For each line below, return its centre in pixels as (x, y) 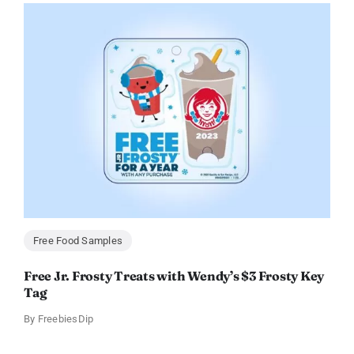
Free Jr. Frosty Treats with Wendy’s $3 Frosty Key (174, 276)
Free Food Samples (78, 241)
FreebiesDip (66, 319)
